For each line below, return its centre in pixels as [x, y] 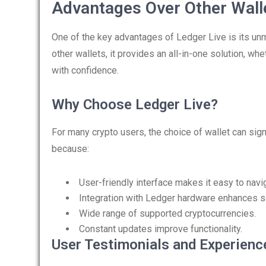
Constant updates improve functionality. [161, 229]
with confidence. [85, 70]
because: [70, 149]
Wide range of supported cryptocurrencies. [167, 213]
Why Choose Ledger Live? [135, 104]
